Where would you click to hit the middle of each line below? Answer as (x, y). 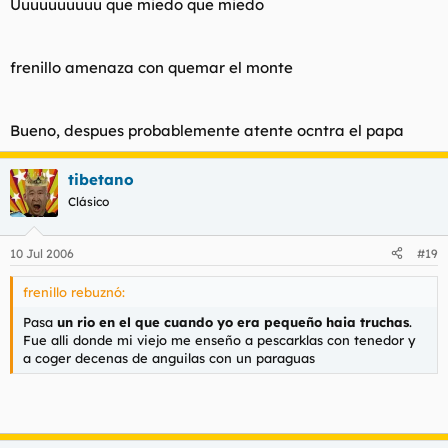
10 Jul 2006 (42, 253)
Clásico (88, 201)
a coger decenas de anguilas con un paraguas (169, 357)
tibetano (101, 179)
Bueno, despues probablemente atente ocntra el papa (207, 130)
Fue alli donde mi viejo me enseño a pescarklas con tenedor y (219, 339)
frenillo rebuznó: (74, 291)
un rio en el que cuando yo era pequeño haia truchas (233, 321)
